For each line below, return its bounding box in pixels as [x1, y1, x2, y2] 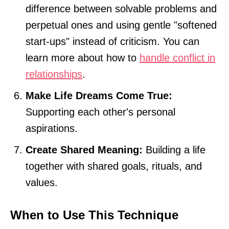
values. [26, 176, 58, 188]
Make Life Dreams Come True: [26, 89, 172, 101]
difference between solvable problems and [26, 3, 217, 14]
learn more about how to [26, 52, 140, 63]
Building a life [143, 144, 205, 155]
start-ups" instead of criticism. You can [26, 35, 199, 47]
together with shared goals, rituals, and [26, 160, 202, 172]
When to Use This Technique [10, 208, 178, 222]
